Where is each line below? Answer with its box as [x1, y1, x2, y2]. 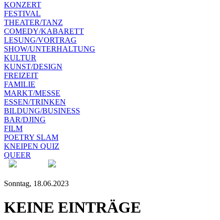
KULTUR [4, 53, 36, 62]
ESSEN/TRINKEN [4, 97, 66, 106]
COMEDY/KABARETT [4, 27, 84, 35]
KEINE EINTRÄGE [4, 198, 141, 217]
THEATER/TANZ [4, 18, 63, 27]
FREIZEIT [4, 71, 38, 80]
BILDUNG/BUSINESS [4, 106, 80, 115]
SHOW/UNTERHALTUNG [4, 44, 95, 53]
